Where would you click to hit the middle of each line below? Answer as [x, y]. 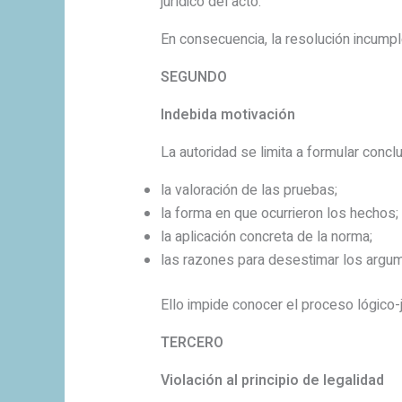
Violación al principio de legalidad [272, 381]
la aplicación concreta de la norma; [266, 237]
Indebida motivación [227, 115]
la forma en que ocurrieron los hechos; [279, 214]
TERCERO [192, 343]
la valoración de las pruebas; [249, 191]
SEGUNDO [193, 78]
